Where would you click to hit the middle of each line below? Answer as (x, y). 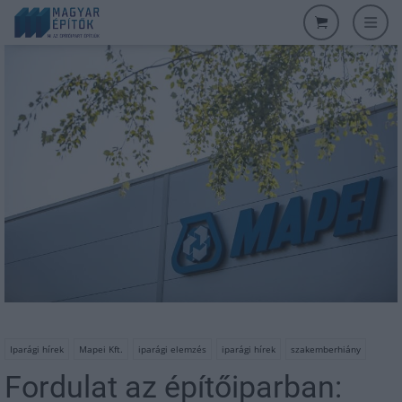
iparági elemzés (172, 349)
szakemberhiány (326, 349)
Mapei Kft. (101, 349)
